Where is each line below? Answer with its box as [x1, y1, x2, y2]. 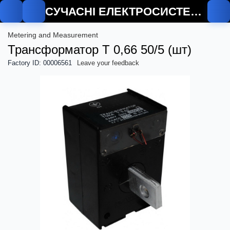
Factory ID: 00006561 [8, 59, 72, 67]
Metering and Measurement [8, 31, 98, 39]
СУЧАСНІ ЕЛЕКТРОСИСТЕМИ [190, 5, 202, 18]
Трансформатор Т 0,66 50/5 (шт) [8, 43, 191, 56]
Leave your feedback [77, 59, 139, 67]
